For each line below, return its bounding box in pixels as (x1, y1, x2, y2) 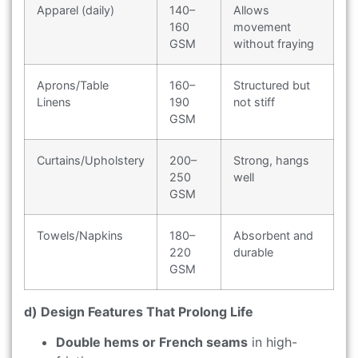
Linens (37, 94, 71, 109)
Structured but (233, 78, 310, 92)
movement (233, 19, 291, 34)
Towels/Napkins (37, 228, 123, 242)
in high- (248, 334, 297, 351)
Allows (233, 2, 269, 17)
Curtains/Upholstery (37, 153, 145, 167)
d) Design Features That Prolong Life (24, 303, 253, 320)
